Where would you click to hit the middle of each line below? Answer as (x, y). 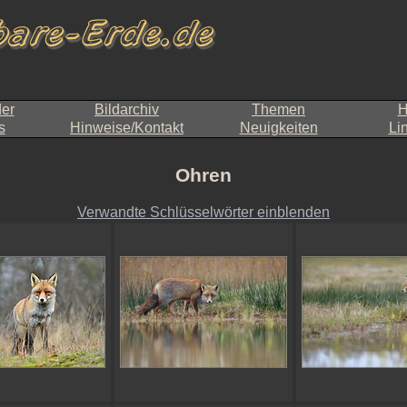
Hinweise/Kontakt (127, 128)
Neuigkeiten (278, 128)
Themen (278, 109)
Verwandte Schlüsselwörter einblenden (203, 212)
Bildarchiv (127, 109)
